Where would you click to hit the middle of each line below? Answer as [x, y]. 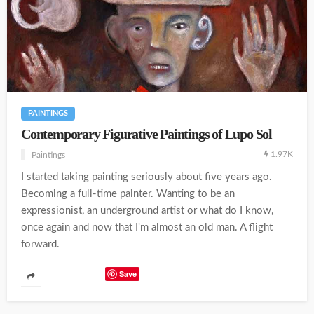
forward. [40, 245]
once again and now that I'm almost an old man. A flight [147, 228]
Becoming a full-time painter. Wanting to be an [128, 194]
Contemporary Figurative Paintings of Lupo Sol [146, 135]
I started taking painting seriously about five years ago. [146, 177]
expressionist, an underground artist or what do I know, [147, 211]
